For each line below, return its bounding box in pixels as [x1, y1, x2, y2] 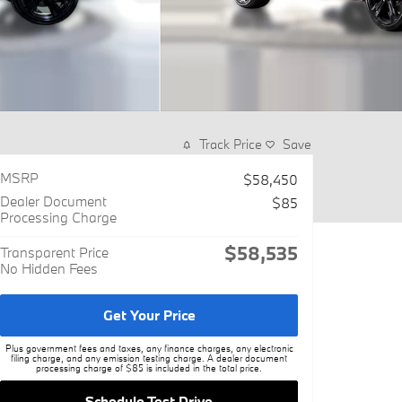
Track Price [199, 135, 262, 153]
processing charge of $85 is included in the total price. [36, 361, 262, 374]
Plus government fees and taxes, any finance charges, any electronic [4, 341, 293, 354]
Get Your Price [102, 306, 196, 325]
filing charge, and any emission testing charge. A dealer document [11, 351, 287, 364]
